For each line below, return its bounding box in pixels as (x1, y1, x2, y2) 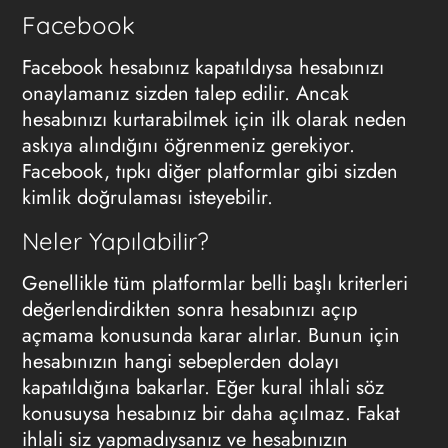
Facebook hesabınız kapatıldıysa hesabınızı (21, 52, 384, 82)
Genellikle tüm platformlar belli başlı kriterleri (21, 268, 408, 298)
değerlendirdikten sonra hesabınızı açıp (21, 294, 357, 324)
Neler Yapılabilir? (21, 225, 209, 256)
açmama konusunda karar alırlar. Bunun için (21, 320, 400, 350)
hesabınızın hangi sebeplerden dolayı (21, 346, 339, 376)
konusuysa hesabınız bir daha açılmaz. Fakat (21, 398, 400, 428)
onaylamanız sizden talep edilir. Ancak (21, 78, 349, 108)
